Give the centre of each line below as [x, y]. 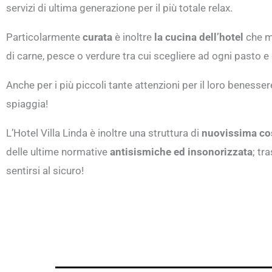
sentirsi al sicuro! [45, 171]
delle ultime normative [58, 152]
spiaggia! [27, 104]
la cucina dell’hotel [198, 37]
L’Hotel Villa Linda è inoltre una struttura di [104, 133]
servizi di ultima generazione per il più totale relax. [119, 8]
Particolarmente [44, 37]
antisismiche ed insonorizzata [181, 152]
